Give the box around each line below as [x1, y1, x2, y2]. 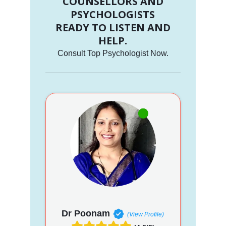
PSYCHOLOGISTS [71, 7, 155, 21]
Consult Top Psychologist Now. [57, 48, 168, 58]
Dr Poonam [62, 208, 110, 218]
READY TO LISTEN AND [55, 20, 171, 34]
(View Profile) [127, 210, 164, 218]
